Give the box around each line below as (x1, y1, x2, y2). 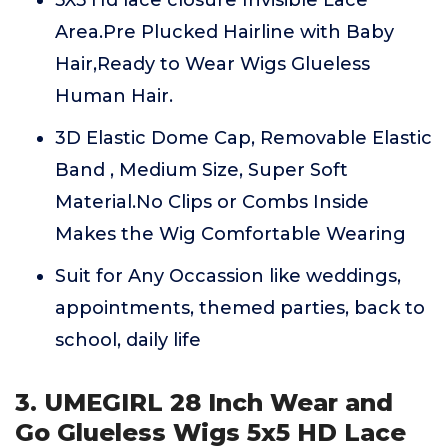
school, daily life (55, 329, 201, 351)
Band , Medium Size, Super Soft (55, 159, 348, 181)
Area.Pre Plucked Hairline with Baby (55, 21, 394, 43)
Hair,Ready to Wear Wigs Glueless (55, 53, 370, 75)
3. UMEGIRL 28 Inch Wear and (15, 388, 393, 417)
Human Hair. (55, 85, 173, 107)
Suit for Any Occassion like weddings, (55, 265, 401, 287)
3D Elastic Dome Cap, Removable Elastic (55, 127, 432, 149)
